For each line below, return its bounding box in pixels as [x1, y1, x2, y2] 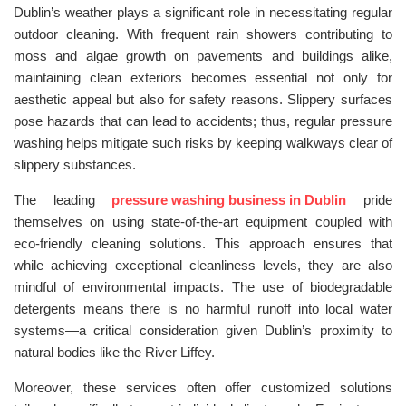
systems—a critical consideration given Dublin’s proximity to [14, 323, 392, 338]
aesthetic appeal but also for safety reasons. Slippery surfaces [14, 92, 392, 107]
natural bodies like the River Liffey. [14, 344, 215, 360]
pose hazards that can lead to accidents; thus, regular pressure [14, 113, 392, 129]
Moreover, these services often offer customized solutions [14, 380, 392, 395]
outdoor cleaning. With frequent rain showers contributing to [14, 26, 392, 42]
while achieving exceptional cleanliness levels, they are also [14, 257, 392, 273]
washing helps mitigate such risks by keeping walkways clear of [14, 135, 392, 150]
